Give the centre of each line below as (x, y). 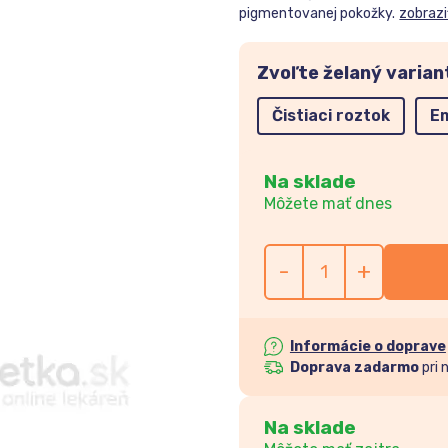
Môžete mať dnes (327, 203)
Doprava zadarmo (354, 367)
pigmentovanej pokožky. (316, 13)
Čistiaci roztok (330, 115)
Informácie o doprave (367, 346)
